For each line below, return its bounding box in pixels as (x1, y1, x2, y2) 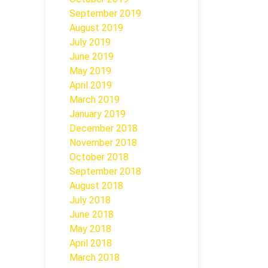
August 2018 (69, 180, 123, 191)
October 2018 (69, 151, 129, 163)
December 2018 (69, 123, 138, 134)
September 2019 (69, 8, 141, 19)
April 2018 (69, 237, 112, 249)
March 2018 (69, 252, 120, 263)
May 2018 (69, 223, 111, 234)
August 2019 (69, 22, 123, 33)
